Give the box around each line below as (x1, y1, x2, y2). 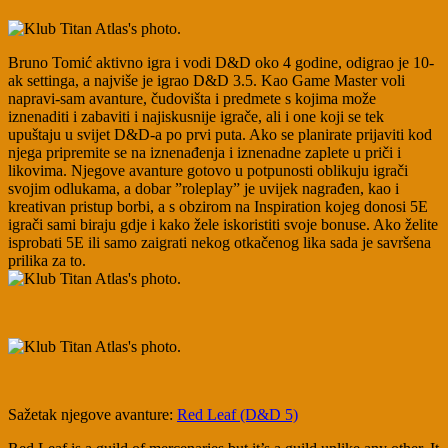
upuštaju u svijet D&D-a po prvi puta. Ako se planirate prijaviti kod (8, 126, 432, 144)
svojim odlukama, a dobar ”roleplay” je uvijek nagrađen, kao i (8, 180, 399, 198)
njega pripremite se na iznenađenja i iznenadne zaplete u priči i (8, 144, 401, 162)
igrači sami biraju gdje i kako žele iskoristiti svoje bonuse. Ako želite (8, 216, 438, 234)
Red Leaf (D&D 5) (177, 406, 298, 424)
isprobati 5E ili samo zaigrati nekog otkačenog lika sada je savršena (8, 234, 431, 252)
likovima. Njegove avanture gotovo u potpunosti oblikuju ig (8, 162, 385, 180)
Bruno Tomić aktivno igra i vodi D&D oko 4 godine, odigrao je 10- (8, 54, 434, 72)
